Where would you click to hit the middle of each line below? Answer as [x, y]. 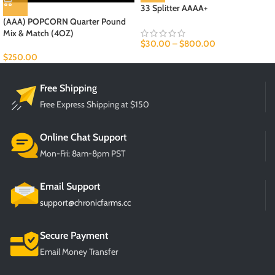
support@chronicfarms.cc [85, 203]
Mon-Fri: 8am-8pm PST [83, 154]
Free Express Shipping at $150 [95, 105]
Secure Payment [74, 236]
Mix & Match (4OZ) [38, 33]
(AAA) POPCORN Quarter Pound [64, 22]
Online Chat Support [83, 137]
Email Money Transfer [79, 252]
